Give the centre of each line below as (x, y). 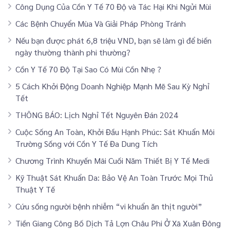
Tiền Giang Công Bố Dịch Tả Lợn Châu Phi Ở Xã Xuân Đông (118, 223)
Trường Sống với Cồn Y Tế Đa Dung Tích (87, 143)
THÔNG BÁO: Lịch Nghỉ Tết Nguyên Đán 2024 (97, 114)
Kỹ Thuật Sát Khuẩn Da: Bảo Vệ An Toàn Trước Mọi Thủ (114, 177)
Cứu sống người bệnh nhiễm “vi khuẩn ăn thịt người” (109, 206)
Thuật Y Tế (35, 189)
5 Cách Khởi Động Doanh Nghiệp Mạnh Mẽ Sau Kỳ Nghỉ (112, 86)
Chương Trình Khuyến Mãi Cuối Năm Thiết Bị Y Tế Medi (112, 160)
